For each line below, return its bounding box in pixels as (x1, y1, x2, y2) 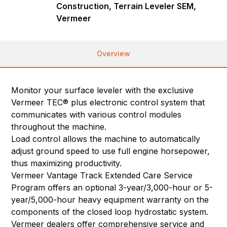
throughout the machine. (11, 122, 107, 132)
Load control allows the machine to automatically (11, 134, 201, 144)
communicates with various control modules (11, 109, 182, 120)
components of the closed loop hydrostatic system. (11, 207, 209, 217)
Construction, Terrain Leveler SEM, (56, 1, 197, 12)
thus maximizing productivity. (11, 158, 122, 169)
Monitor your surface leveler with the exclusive (11, 85, 194, 96)
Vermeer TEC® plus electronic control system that (11, 97, 205, 108)
